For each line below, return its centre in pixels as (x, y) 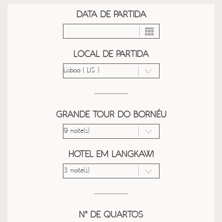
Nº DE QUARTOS (111, 215)
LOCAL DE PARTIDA (111, 55)
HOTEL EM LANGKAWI (111, 155)
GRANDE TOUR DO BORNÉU (111, 115)
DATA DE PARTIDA (111, 15)
